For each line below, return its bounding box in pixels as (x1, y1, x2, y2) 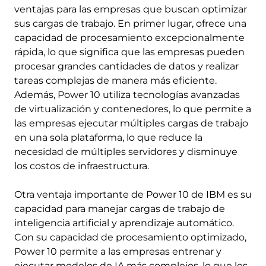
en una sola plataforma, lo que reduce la (14, 131, 202, 143)
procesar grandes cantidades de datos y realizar (14, 60, 239, 72)
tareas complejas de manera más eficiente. (14, 74, 217, 86)
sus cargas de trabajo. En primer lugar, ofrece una (14, 17, 246, 29)
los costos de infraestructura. (14, 160, 149, 172)
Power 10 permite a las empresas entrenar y (14, 245, 221, 257)
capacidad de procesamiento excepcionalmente (14, 31, 245, 43)
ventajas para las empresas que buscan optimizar (14, 3, 247, 15)
